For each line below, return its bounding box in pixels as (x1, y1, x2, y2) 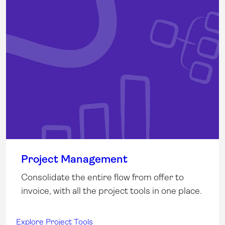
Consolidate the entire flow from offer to (21, 172, 184, 183)
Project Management (21, 153, 128, 166)
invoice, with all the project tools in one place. (21, 186, 202, 196)
